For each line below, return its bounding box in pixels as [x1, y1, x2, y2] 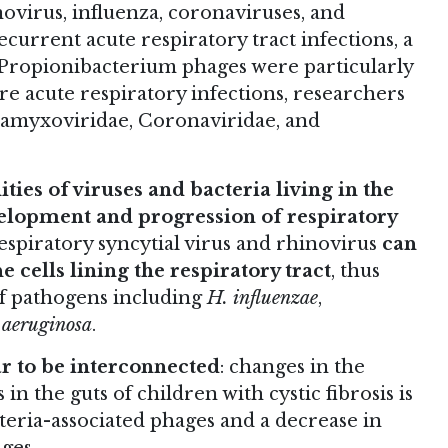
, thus [331, 260, 380, 283]
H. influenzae [207, 287, 318, 310]
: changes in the [220, 356, 365, 379]
